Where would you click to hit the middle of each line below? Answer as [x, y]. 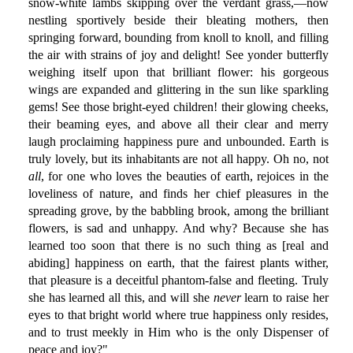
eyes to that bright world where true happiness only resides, [178, 315]
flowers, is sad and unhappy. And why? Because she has [178, 229]
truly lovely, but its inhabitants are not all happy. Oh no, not [178, 159]
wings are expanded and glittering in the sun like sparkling [178, 90]
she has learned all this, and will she [121, 298]
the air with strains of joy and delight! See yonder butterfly [178, 55]
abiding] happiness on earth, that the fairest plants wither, [178, 263]
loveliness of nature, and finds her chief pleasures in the [178, 194]
